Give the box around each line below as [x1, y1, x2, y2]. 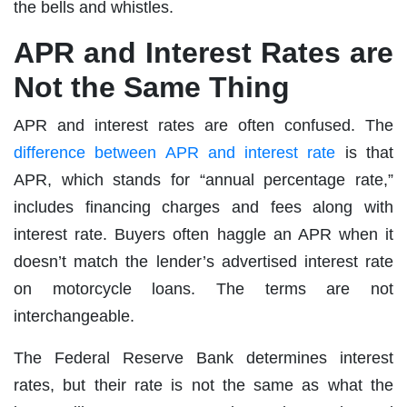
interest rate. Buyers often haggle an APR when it [14, 224, 393, 243]
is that [335, 143, 394, 162]
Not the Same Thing [14, 70, 290, 104]
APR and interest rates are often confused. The [14, 115, 393, 134]
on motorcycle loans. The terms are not [14, 279, 393, 298]
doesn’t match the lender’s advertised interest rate [14, 252, 393, 271]
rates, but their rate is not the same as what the [14, 375, 393, 394]
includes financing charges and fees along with [14, 197, 393, 216]
